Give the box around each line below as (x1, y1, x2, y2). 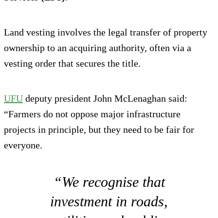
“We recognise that (53, 173, 165, 190)
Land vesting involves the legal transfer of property (4, 26, 207, 37)
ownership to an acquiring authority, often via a (4, 42, 191, 53)
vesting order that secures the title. (4, 57, 141, 69)
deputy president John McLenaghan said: (23, 92, 187, 104)
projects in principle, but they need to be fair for (4, 124, 194, 135)
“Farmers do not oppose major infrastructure (4, 108, 181, 119)
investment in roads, (50, 193, 168, 209)
